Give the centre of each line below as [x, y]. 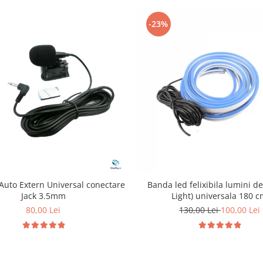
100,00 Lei [240, 210]
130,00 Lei [200, 210]
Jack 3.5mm [43, 196]
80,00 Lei [43, 210]
